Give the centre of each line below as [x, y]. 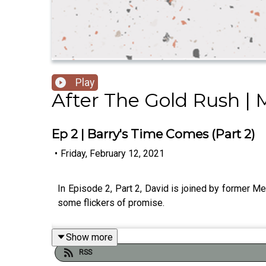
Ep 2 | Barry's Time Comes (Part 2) [153, 134]
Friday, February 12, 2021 [113, 153]
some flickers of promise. [111, 202]
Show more [89, 237]
